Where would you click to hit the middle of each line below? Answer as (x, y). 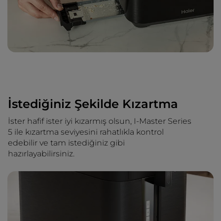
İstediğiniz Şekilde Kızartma (93, 104)
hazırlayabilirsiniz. (41, 153)
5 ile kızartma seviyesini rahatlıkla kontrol (86, 132)
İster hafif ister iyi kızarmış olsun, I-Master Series (100, 121)
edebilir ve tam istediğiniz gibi (66, 143)
